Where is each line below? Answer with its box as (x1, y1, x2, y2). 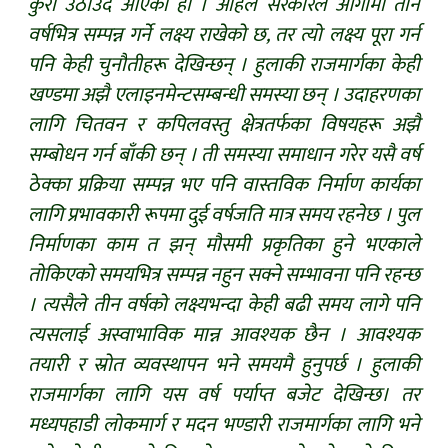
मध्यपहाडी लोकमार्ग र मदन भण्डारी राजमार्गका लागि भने (28, 407, 420, 442)
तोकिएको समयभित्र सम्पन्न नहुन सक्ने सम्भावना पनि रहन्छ (28, 257, 420, 292)
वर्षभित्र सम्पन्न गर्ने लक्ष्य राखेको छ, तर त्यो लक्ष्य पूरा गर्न (28, 17, 420, 52)
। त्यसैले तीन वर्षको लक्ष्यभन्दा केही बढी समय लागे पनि (28, 287, 420, 322)
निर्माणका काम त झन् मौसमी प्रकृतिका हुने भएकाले (28, 227, 420, 262)
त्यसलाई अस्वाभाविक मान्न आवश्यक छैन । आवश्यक (28, 317, 420, 352)
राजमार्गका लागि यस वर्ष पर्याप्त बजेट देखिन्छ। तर (28, 377, 420, 412)
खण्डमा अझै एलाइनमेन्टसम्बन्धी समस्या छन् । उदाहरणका (28, 77, 420, 112)
